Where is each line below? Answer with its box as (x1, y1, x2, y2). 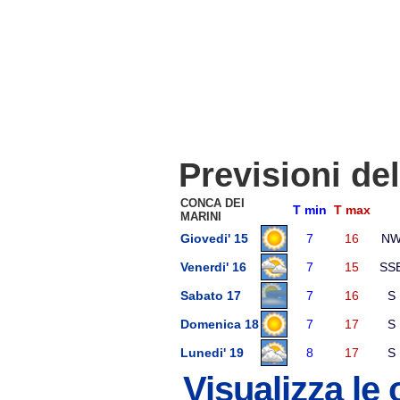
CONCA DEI (180, 196, 245, 210)
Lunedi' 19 (180, 346, 244, 360)
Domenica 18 (180, 317, 259, 331)
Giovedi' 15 (180, 231, 248, 246)
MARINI (180, 210, 221, 223)
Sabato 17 (180, 288, 241, 303)
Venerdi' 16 (180, 260, 246, 274)
